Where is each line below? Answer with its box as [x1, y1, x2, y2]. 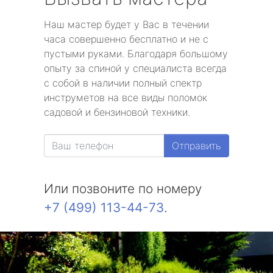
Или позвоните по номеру [44, 181, 202, 196]
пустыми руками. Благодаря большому [44, 48, 228, 60]
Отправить [172, 140, 221, 152]
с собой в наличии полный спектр [44, 77, 202, 89]
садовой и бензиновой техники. [44, 106, 190, 118]
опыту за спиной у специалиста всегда [44, 62, 227, 74]
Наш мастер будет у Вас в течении [44, 18, 209, 30]
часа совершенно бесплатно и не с [44, 33, 208, 45]
